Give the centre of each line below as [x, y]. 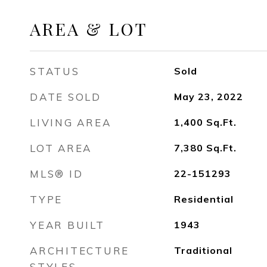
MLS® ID [57, 174]
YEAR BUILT [67, 225]
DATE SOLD [66, 97]
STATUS [55, 71]
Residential [204, 199]
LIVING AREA [71, 122]
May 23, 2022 [208, 97]
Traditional [203, 250]
